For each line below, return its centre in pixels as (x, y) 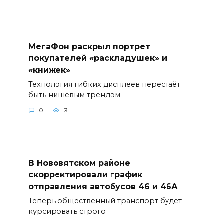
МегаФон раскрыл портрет (89, 46)
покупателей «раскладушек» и (97, 58)
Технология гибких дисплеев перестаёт (104, 84)
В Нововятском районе (79, 163)
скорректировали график (85, 174)
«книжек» (49, 70)
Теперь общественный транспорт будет (105, 200)
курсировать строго (67, 211)
